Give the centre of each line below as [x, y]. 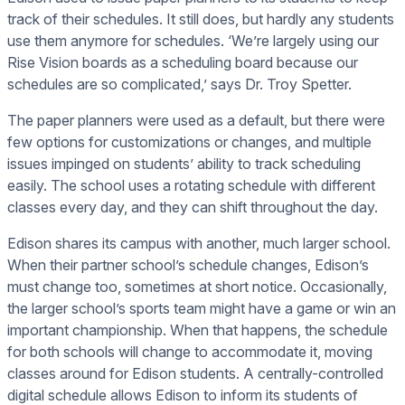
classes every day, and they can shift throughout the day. [193, 207]
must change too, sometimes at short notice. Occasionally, [197, 286]
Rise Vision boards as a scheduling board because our [183, 62]
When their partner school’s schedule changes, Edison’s [188, 264]
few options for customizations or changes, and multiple [189, 141]
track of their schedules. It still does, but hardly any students [201, 19]
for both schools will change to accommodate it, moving [190, 351]
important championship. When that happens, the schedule [198, 330]
